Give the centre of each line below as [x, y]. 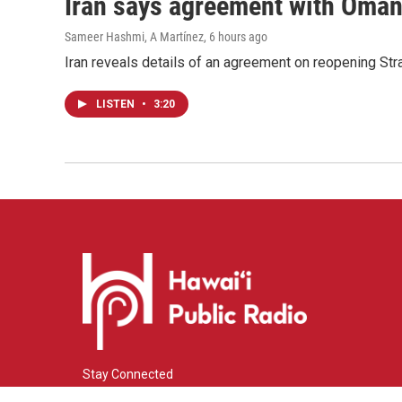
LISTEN [117, 105]
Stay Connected [128, 375]
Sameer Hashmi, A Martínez [134, 37]
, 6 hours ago [236, 37]
